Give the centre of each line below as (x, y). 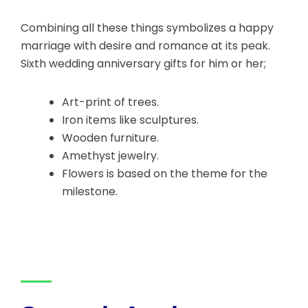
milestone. (90, 192)
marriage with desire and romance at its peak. (145, 46)
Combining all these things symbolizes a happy (147, 28)
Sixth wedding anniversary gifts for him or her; (143, 64)
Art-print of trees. (110, 102)
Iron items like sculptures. (130, 120)
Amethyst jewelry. (110, 156)
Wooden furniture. (110, 138)
